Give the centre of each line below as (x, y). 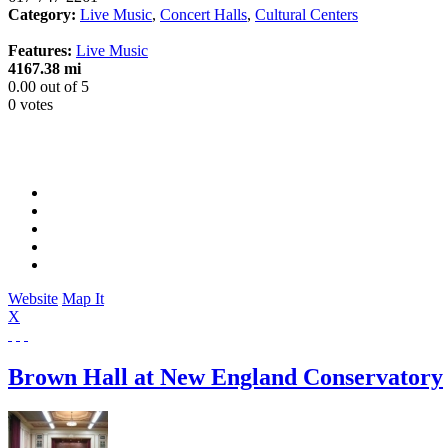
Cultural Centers (306, 14)
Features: (40, 50)
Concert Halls (203, 14)
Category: (42, 14)
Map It (83, 298)
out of (58, 86)
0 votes (30, 104)
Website (33, 298)
